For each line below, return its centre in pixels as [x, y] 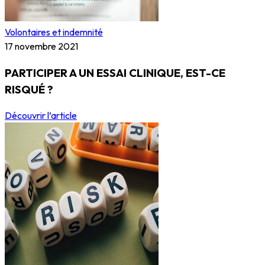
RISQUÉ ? [29, 89]
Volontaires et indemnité [54, 32]
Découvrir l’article [41, 116]
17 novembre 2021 [41, 46]
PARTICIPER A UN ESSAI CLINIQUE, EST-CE [115, 72]
